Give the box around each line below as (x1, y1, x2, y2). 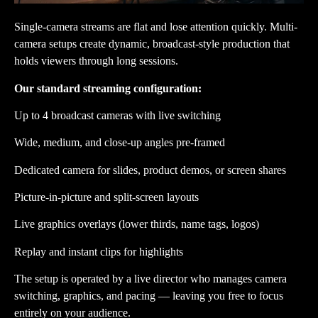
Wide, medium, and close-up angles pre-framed (14, 136, 225, 149)
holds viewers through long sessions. (14, 55, 178, 67)
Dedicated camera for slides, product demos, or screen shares (14, 163, 286, 176)
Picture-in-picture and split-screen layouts (14, 191, 199, 204)
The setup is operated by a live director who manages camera (14, 273, 287, 285)
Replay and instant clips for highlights (14, 245, 183, 258)
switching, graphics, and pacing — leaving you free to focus (14, 290, 283, 302)
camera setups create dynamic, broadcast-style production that (14, 38, 290, 50)
